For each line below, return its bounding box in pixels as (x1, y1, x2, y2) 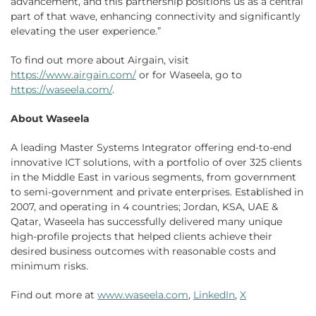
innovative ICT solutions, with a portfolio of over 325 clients (11, 156, 302, 169)
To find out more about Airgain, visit (11, 54, 189, 67)
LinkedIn (193, 288, 235, 302)
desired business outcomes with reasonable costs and (11, 245, 276, 258)
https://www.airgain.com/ (11, 68, 136, 82)
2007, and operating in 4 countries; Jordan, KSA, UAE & (11, 200, 278, 214)
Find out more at (11, 288, 97, 302)
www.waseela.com (97, 288, 188, 302)
